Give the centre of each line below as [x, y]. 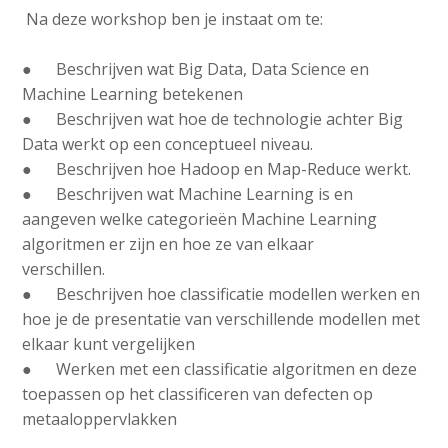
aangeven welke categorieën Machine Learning [200, 219]
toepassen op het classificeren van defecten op [198, 394]
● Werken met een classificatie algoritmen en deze [220, 369]
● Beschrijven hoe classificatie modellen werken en [221, 294]
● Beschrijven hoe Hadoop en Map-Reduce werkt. [217, 169]
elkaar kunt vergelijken [109, 344]
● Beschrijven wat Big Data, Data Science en [196, 69]
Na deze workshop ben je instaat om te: [173, 18]
